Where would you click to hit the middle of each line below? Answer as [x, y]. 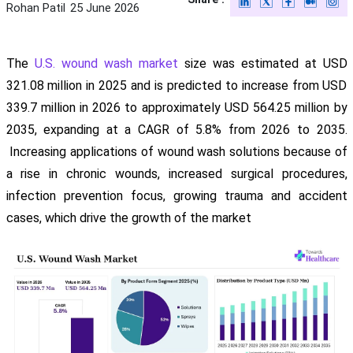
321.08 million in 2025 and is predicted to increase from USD [176, 86]
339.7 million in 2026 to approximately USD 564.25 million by [176, 108]
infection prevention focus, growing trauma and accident [176, 196]
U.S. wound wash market [106, 64]
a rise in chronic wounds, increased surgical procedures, [176, 174]
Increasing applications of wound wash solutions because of [176, 152]
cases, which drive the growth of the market [128, 218]
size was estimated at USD [262, 64]
